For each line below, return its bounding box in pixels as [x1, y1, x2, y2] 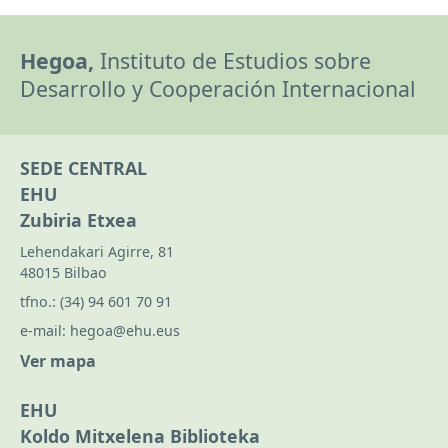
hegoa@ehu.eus [70, 321, 180, 341]
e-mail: [20, 321, 70, 341]
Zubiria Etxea [20, 208, 137, 233]
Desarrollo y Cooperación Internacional [20, 74, 416, 104]
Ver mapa [20, 350, 96, 373]
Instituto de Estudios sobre [94, 46, 371, 76]
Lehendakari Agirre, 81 [20, 242, 174, 262]
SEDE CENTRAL [20, 156, 147, 181]
